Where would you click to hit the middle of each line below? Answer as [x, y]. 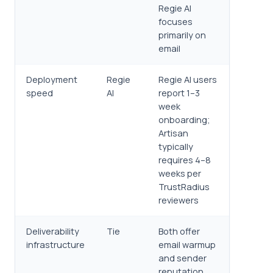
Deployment [52, 80]
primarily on [182, 35]
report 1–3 [179, 93]
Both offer [179, 231]
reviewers [179, 200]
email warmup [187, 245]
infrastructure [55, 245]
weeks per [180, 173]
